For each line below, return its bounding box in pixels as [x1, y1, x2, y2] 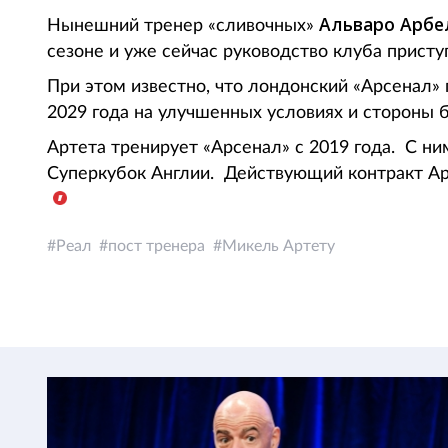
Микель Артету [222, 238, 335, 254]
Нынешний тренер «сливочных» [47, 17, 319, 35]
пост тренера [108, 238, 205, 254]
